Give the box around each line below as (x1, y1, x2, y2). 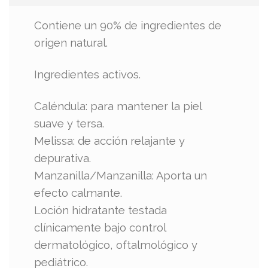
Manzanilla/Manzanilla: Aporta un (34, 169, 208, 182)
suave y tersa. (34, 117, 105, 130)
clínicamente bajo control (34, 221, 166, 234)
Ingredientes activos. (34, 68, 141, 81)
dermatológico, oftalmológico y (34, 238, 198, 251)
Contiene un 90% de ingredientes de (34, 19, 222, 32)
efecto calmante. (34, 186, 123, 199)
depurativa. (34, 151, 92, 165)
